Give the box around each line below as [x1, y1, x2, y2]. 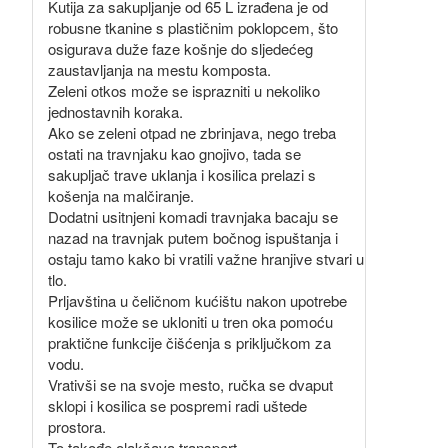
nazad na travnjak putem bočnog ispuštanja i [48, 227, 338, 248]
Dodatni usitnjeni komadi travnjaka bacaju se [48, 206, 338, 227]
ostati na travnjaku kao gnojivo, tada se [48, 143, 301, 164]
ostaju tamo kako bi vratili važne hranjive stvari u [48, 248, 364, 269]
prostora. [48, 416, 106, 437]
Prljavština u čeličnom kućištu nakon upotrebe [48, 290, 347, 311]
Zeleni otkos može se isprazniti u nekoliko [48, 80, 320, 101]
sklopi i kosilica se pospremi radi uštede [48, 395, 307, 416]
